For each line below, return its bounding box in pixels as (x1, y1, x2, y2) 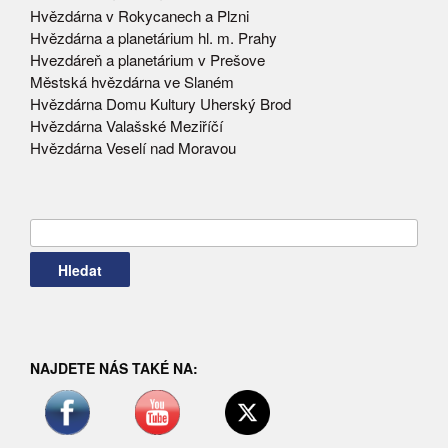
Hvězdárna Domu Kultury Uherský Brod (30, 93, 291, 115)
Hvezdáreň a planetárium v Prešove (30, 49, 265, 71)
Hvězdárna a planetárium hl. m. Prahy (30, 27, 277, 49)
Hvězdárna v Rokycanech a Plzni (30, 5, 249, 27)
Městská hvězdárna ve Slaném (30, 71, 234, 93)
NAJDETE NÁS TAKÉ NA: (30, 358, 198, 379)
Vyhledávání (30, 223, 114, 244)
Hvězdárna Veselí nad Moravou (30, 137, 236, 159)
